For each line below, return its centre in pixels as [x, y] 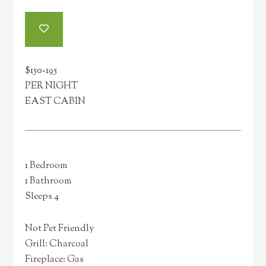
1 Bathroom [48, 181]
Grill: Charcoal [57, 244]
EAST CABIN [56, 102]
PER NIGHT [52, 86]
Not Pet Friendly [60, 229]
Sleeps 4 [42, 197]
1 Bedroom [46, 166]
